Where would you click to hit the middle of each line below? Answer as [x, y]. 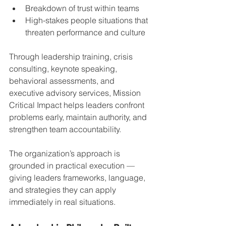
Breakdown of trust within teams [82, 8]
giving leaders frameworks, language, [78, 177]
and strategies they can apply [64, 189]
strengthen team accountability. [65, 129]
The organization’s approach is [66, 153]
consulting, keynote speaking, [64, 68]
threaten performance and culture [85, 32]
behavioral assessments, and [63, 80]
